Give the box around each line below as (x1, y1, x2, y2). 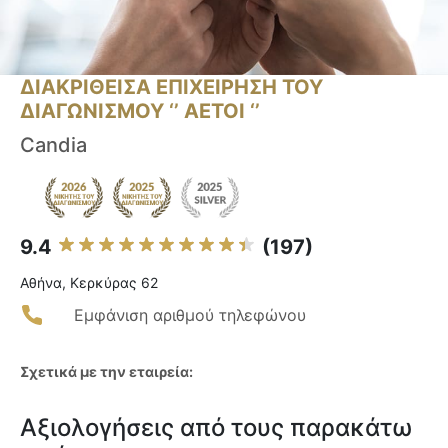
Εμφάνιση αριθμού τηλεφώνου (74, 305, 306, 326)
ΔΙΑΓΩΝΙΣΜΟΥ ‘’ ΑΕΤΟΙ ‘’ (20, 99, 260, 124)
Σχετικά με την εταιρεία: (20, 363, 193, 381)
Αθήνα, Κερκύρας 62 (20, 274, 158, 292)
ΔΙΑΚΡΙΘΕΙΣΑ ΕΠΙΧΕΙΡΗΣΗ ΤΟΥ (20, 75, 323, 100)
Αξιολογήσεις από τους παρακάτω (20, 413, 412, 443)
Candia (20, 133, 87, 158)
